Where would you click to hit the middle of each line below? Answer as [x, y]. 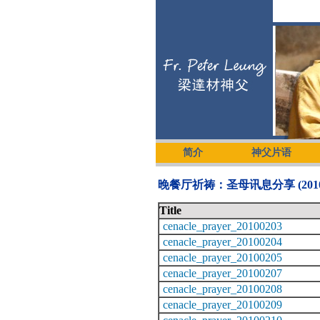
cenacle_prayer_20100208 [222, 289]
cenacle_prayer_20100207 [222, 273]
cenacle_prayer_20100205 [222, 257]
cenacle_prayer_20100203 [222, 226]
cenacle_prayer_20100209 [222, 304]
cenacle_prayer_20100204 [222, 241]
